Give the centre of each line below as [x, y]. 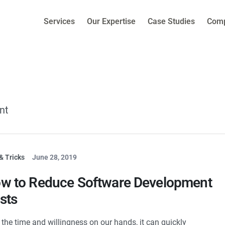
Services [59, 22]
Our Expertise [111, 22]
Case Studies [171, 22]
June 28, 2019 [55, 157]
